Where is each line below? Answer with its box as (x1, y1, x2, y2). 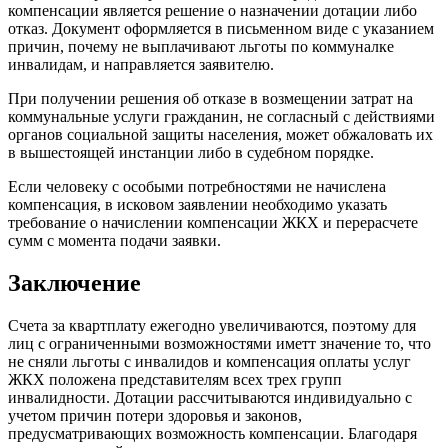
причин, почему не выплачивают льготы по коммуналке (8, 38, 394, 56)
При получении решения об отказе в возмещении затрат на (8, 90, 413, 108)
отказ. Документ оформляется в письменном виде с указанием (8, 20, 434, 38)
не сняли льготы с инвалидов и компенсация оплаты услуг (8, 353, 411, 370)
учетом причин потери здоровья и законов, (8, 407, 302, 424)
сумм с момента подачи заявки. (8, 232, 221, 250)
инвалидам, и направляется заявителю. (8, 56, 274, 74)
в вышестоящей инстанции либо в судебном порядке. (8, 144, 374, 162)
